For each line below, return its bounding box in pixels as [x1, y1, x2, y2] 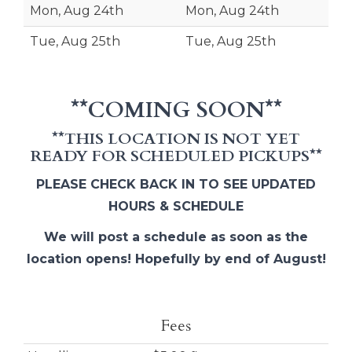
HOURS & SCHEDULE [108, 198, 244, 214]
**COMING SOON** [70, 94, 282, 125]
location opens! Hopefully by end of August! [26, 251, 326, 266]
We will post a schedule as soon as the [44, 229, 308, 244]
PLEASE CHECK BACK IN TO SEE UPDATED [36, 176, 316, 192]
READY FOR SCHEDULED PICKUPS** [30, 145, 322, 167]
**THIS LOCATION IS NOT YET [52, 127, 300, 149]
